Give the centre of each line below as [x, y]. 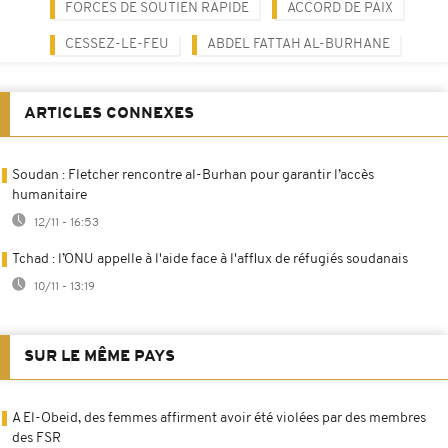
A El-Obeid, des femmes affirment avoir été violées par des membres [219, 418]
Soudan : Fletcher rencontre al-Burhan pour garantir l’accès [193, 175]
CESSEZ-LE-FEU [117, 44]
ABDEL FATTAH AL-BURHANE [298, 44]
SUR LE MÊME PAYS [99, 356]
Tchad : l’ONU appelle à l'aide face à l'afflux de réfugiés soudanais [210, 259]
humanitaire [49, 195]
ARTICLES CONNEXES [109, 113]
